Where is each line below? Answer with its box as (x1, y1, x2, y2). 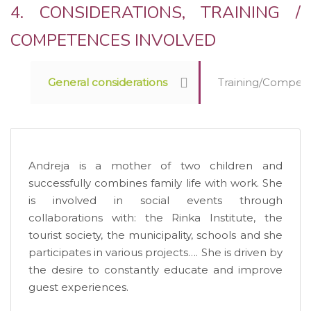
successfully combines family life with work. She (28, 176, 283, 190)
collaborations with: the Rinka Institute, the (28, 210, 283, 224)
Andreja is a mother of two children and (28, 158, 283, 172)
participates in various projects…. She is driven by (28, 245, 283, 259)
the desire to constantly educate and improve (28, 262, 283, 276)
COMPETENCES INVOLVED (10, 28, 216, 51)
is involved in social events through (28, 193, 283, 207)
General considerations (48, 75, 167, 89)
